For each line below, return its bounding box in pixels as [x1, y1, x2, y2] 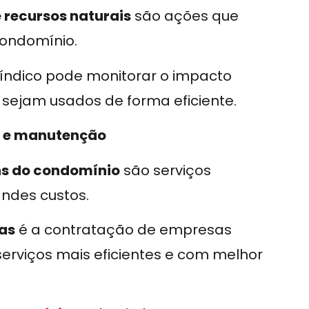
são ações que [131, 6, 239, 26]
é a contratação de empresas [15, 220, 232, 240]
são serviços [120, 160, 211, 180]
